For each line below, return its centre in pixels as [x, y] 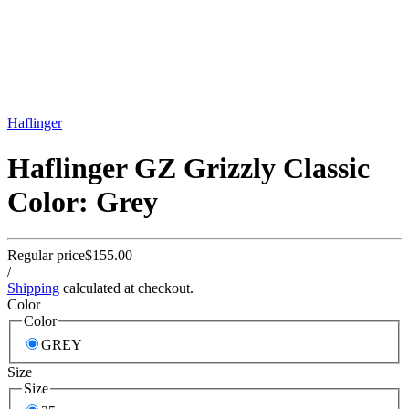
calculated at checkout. [126, 288]
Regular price [46, 256]
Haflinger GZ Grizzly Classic [189, 168]
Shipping [33, 288]
